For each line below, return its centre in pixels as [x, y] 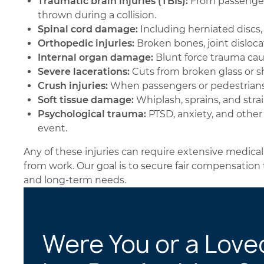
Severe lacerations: [84, 72]
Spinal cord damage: [88, 29]
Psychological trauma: [92, 114]
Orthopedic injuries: [86, 43]
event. [52, 128]
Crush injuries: [73, 86]
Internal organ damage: [95, 57]
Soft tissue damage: [86, 100]
